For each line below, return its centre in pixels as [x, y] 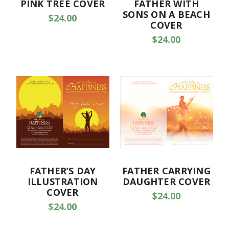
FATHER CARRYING [166, 171]
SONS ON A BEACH [166, 15]
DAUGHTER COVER [166, 182]
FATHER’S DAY [63, 171]
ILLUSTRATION [63, 182]
